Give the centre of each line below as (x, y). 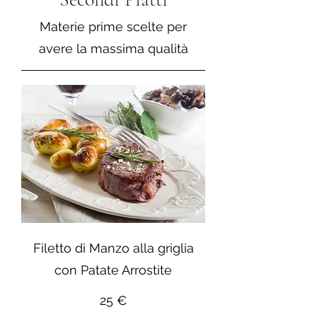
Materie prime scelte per (113, 27)
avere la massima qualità (113, 49)
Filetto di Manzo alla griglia (113, 248)
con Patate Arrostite (113, 270)
